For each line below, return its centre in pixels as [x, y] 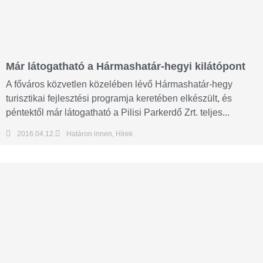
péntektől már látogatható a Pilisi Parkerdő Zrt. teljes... [118, 113]
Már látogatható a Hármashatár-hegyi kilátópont [126, 67]
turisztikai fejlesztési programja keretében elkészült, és [119, 99]
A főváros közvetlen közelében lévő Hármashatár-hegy [119, 85]
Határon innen [89, 134]
